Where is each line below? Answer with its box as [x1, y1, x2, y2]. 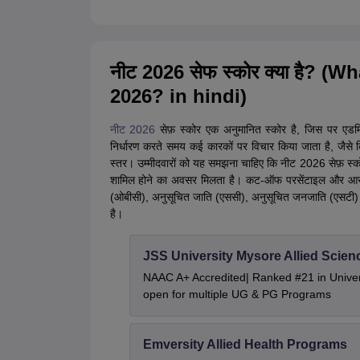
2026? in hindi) [109, 85, 247, 108]
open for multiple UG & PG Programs [142, 288, 331, 301]
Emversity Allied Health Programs [142, 337, 347, 352]
